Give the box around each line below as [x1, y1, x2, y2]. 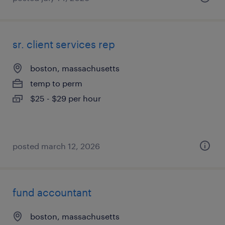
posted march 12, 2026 [13, 141, 100, 151]
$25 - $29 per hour [30, 93, 101, 103]
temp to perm [30, 78, 82, 88]
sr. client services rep [13, 38, 115, 50]
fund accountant [13, 186, 91, 198]
